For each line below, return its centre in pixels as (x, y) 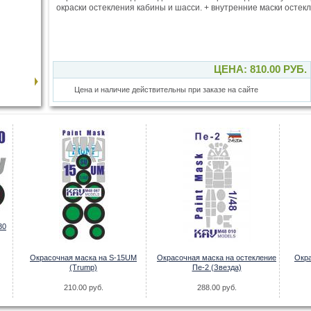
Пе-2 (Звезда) (217, 267)
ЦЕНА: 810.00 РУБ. (260, 69)
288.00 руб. (217, 287)
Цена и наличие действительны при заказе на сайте (166, 90)
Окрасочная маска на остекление (217, 258)
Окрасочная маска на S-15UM (83, 258)
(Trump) (83, 267)
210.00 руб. (83, 287)
